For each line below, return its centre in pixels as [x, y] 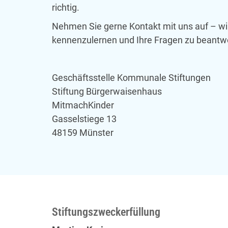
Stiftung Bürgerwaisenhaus [107, 92]
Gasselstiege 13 [84, 119]
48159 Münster [83, 133]
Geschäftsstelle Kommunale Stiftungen [131, 78]
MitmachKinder [83, 105]
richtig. [66, 8]
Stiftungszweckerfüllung [106, 212]
